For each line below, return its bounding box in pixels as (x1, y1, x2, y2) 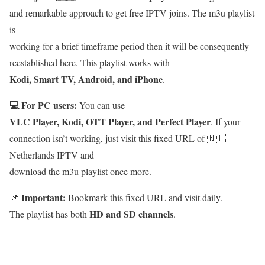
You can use (77, 98, 125, 111)
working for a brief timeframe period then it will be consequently (9, 39, 249, 52)
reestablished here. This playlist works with (9, 56, 170, 69)
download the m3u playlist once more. (9, 164, 151, 177)
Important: (21, 190, 66, 204)
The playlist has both (9, 207, 89, 220)
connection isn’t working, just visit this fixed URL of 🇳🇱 (9, 131, 226, 144)
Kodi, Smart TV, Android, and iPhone (9, 72, 163, 86)
